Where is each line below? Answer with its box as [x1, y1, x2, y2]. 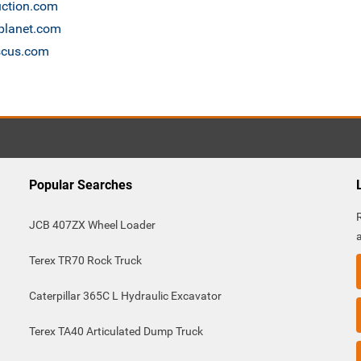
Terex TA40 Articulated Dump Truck [28, 325, 203, 338]
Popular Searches [28, 177, 132, 193]
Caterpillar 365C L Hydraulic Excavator [28, 289, 222, 302]
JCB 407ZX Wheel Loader [28, 218, 156, 231]
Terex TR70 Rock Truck [28, 254, 142, 267]
